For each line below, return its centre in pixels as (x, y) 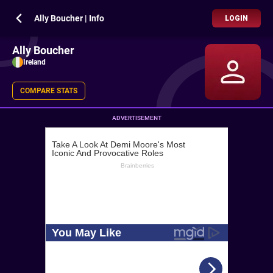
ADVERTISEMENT (136, 118)
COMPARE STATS (49, 91)
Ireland (34, 62)
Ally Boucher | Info (69, 18)
